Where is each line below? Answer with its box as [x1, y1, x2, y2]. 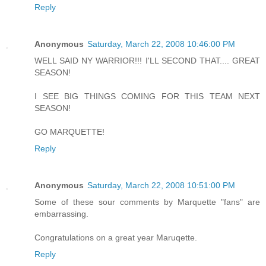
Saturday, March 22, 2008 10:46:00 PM [87, 39, 235, 49]
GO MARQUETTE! [34, 126, 104, 137]
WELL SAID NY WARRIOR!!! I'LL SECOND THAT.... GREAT [34, 55, 260, 65]
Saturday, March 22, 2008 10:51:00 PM [87, 180, 235, 190]
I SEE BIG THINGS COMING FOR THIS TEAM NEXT [34, 91, 260, 101]
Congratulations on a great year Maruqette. [34, 232, 197, 242]
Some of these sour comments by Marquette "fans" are [34, 197, 260, 207]
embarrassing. [34, 208, 88, 218]
